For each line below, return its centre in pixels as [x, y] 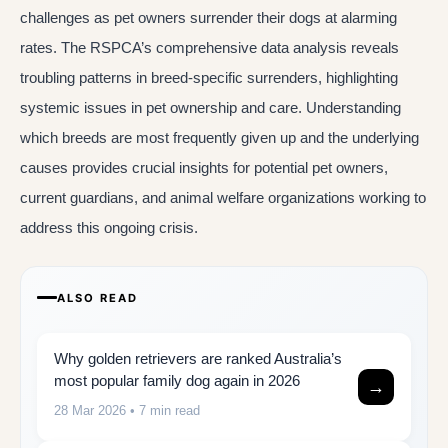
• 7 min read [163, 410]
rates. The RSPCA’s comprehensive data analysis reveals [209, 48]
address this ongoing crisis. [109, 228]
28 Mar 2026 [90, 410]
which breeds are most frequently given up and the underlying [219, 138]
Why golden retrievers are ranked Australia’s [198, 358]
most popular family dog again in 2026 [177, 380]
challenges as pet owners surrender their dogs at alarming [208, 18]
